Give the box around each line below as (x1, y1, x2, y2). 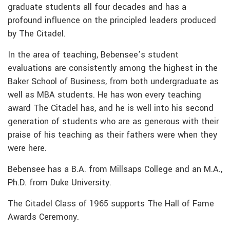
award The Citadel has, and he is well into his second (8, 102, 214, 115)
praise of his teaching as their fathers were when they (8, 129, 217, 142)
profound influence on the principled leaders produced (8, 14, 216, 27)
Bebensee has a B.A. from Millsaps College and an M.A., (8, 163, 222, 176)
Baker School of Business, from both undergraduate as (8, 75, 219, 88)
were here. (8, 142, 47, 155)
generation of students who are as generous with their (8, 116, 219, 128)
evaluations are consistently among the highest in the (8, 62, 218, 75)
